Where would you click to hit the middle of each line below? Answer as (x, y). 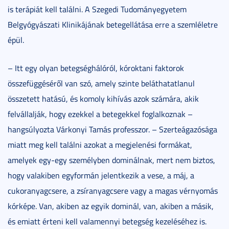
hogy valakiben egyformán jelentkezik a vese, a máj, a (101, 175)
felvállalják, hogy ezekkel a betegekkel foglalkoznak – (100, 114)
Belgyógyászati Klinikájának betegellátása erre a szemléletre (113, 24)
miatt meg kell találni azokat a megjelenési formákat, (100, 144)
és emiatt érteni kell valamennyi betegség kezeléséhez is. (107, 221)
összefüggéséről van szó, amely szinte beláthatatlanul (101, 83)
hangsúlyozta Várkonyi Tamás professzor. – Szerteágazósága (112, 129)
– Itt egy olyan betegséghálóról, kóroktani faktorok (96, 68)
